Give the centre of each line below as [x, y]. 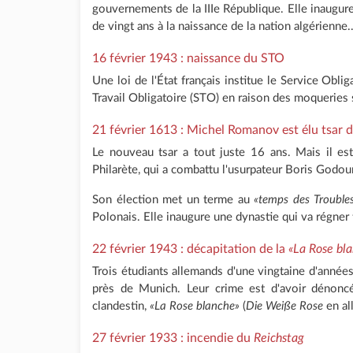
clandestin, [121, 306]
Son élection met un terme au [173, 199]
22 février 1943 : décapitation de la [190, 249]
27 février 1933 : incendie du [173, 338]
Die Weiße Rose [284, 306]
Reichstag [279, 338]
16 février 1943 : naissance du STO [188, 58]
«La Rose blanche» [195, 306]
